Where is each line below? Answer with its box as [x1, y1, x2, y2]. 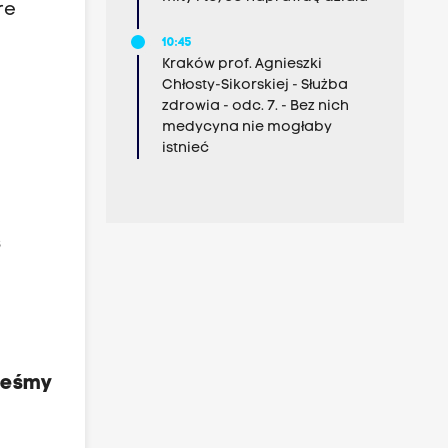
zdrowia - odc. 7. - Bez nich [161, 99, 349, 114]
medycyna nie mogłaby [161, 120, 332, 135]
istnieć [161, 141, 209, 156]
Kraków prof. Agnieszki [161, 57, 322, 72]
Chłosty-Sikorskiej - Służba [161, 78, 348, 93]
